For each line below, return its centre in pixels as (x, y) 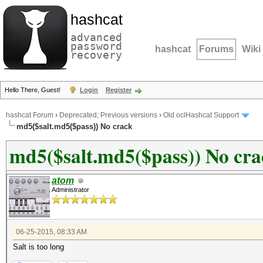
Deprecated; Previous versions (108, 115)
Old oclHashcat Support (201, 115)
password (96, 46)
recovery (96, 55)
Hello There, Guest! (33, 90)
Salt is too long (38, 247)
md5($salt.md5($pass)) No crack (74, 127)
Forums (216, 49)
